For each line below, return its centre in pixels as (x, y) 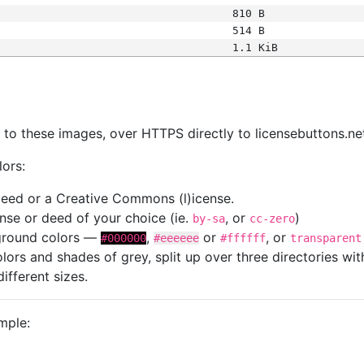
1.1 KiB (255, 48)
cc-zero (272, 219)
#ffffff (243, 238)
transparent (326, 238)
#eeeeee (176, 238)
